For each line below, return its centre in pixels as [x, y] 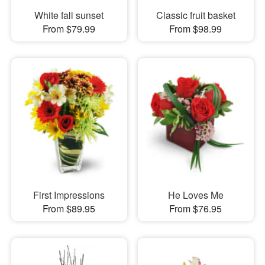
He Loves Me [195, 195]
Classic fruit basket [195, 15]
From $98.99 [196, 29]
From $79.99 [69, 29]
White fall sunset [69, 15]
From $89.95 [69, 208]
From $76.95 [196, 208]
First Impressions [69, 195]
